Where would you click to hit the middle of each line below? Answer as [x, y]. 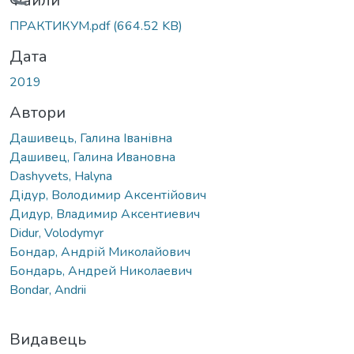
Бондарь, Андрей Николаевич [101, 271]
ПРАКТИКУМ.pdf [61, 26]
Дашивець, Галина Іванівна [91, 138]
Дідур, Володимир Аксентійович [108, 195]
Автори [38, 112]
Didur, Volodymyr [56, 233]
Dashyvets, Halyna [61, 176]
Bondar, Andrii [48, 290]
